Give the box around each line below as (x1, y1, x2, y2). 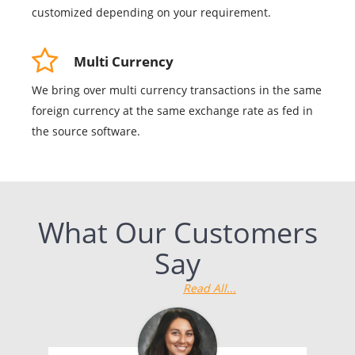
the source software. (32, 124, 140, 139)
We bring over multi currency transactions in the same (32, 82, 322, 98)
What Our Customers (37, 213, 318, 253)
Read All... (183, 281, 236, 296)
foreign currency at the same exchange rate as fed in (32, 103, 313, 119)
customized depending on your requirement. (32, 5, 271, 21)
